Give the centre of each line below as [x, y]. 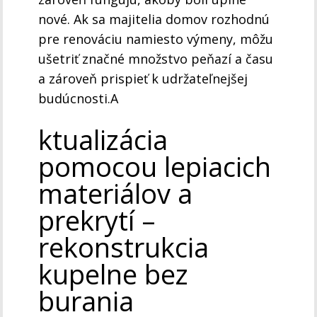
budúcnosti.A [79, 99]
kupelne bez [114, 274]
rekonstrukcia [124, 247]
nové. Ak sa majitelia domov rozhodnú [154, 19]
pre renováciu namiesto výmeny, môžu [156, 39]
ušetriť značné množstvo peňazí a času [156, 59]
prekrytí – [97, 220]
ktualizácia [103, 140]
